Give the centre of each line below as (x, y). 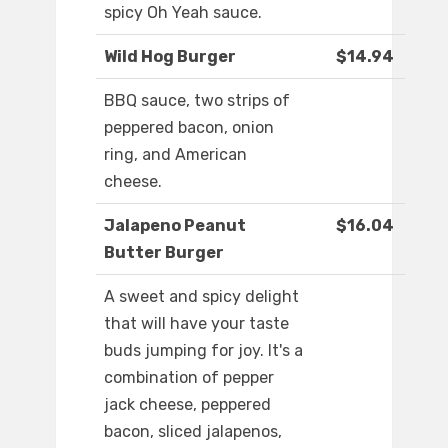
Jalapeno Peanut (175, 226)
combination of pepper (189, 378)
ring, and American (175, 155)
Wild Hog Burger (170, 57)
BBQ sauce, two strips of (197, 101)
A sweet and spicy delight (201, 297)
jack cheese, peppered (187, 405)
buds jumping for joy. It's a (203, 351)
